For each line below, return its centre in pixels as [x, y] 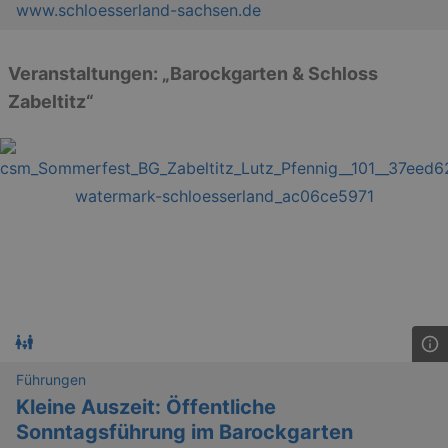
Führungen [51, 379]
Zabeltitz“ [51, 101]
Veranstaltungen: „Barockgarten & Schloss [193, 73]
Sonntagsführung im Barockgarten [184, 432]
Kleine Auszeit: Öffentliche [146, 407]
